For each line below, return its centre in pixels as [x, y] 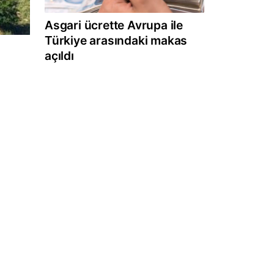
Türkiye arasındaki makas [116, 40]
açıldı [59, 55]
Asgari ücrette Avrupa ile [114, 25]
